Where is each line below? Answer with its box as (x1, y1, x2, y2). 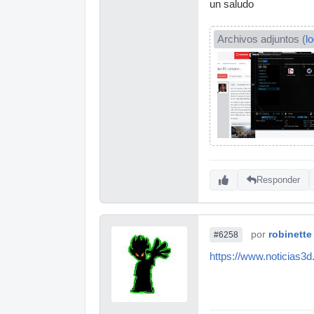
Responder (257, 175, 300, 186)
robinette (268, 228, 312, 240)
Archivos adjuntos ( (217, 33, 306, 45)
